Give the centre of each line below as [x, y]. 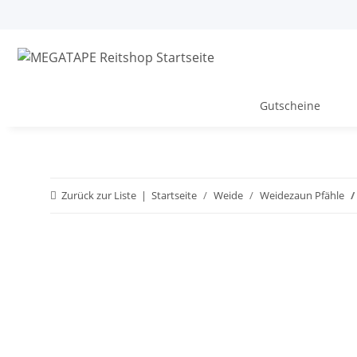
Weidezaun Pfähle [302, 195]
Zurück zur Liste [99, 195]
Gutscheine [290, 106]
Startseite [174, 195]
